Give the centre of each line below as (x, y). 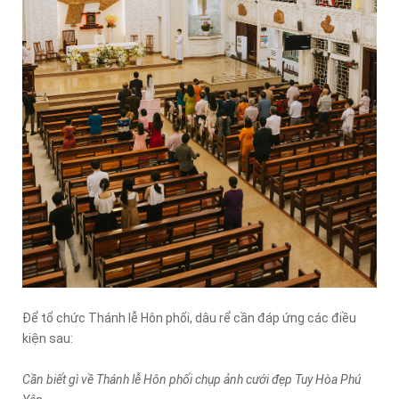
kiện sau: (48, 338)
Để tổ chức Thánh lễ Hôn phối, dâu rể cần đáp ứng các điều (189, 318)
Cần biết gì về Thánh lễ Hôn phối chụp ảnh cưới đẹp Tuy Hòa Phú (191, 379)
